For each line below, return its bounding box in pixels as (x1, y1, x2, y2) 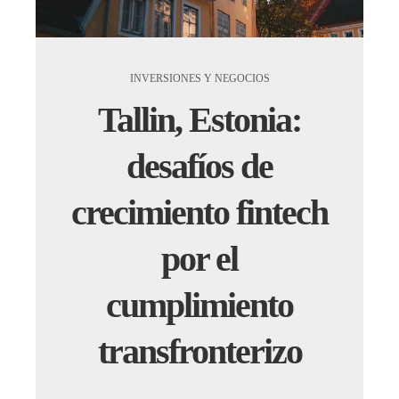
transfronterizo (97, 330, 302, 371)
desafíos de (126, 145, 273, 186)
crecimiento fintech (71, 191, 328, 232)
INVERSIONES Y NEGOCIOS (129, 71, 270, 85)
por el (161, 238, 238, 279)
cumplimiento (106, 284, 293, 325)
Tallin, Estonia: (98, 99, 301, 140)
